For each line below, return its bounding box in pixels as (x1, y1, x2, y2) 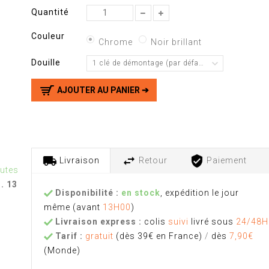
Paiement (204, 155, 247, 165)
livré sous (191, 216, 234, 226)
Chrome (98, 37, 133, 47)
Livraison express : (53, 216, 142, 226)
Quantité (31, 7, 70, 17)
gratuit (85, 231, 116, 241)
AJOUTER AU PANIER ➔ (57, 85, 150, 95)
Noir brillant (150, 37, 202, 47)
